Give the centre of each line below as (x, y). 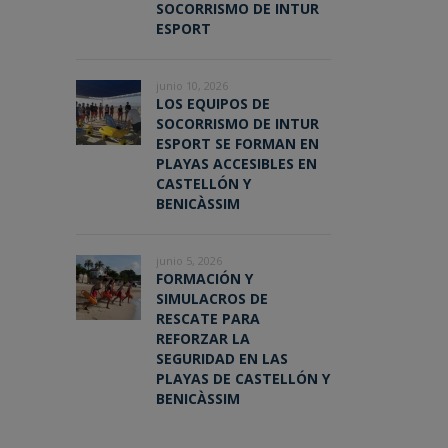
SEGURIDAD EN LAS (222, 359)
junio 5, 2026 (189, 261)
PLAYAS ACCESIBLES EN (236, 164)
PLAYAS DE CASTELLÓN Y (243, 379)
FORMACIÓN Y (204, 279)
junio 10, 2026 (192, 86)
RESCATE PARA (208, 319)
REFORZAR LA (203, 339)
